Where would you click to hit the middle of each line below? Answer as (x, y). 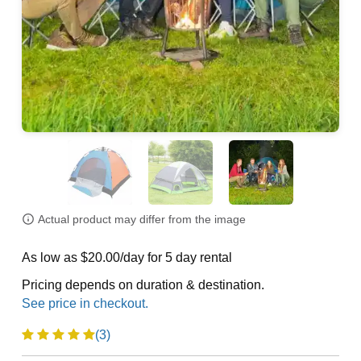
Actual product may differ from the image (141, 220)
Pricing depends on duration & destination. (143, 285)
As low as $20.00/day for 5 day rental (127, 257)
